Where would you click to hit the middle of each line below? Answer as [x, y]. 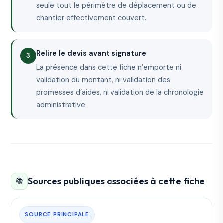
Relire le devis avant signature [92, 54]
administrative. [62, 105]
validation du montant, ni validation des [104, 80]
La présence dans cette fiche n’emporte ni [109, 67]
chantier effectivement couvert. [92, 18]
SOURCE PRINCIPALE [57, 214]
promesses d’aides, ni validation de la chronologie [120, 92]
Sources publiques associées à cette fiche [116, 181]
